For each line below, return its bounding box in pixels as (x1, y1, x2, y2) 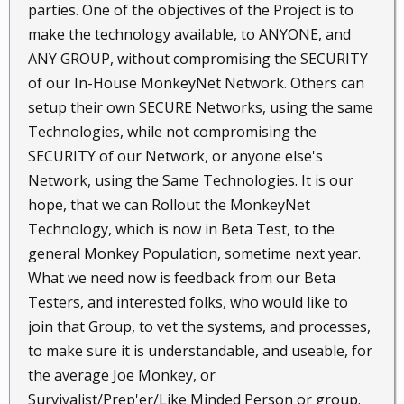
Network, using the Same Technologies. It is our (28, 170, 353, 190)
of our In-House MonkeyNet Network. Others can (28, 73, 364, 93)
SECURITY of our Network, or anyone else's (28, 146, 323, 166)
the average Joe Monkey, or (28, 365, 216, 385)
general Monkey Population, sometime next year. (28, 243, 361, 263)
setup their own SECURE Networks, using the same (28, 97, 373, 117)
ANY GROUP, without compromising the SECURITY (28, 49, 368, 69)
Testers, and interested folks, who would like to (28, 292, 348, 312)
